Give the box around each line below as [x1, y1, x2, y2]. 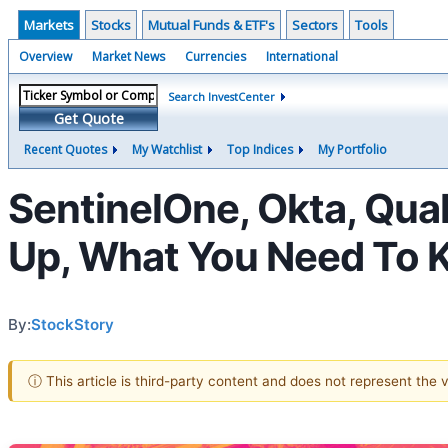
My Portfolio [318, 141, 387, 158]
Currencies [185, 48, 246, 65]
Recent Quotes [24, 141, 107, 158]
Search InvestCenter [168, 89, 275, 104]
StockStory [31, 314, 114, 334]
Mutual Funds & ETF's [148, 16, 275, 34]
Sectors [292, 16, 338, 34]
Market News [92, 48, 165, 65]
